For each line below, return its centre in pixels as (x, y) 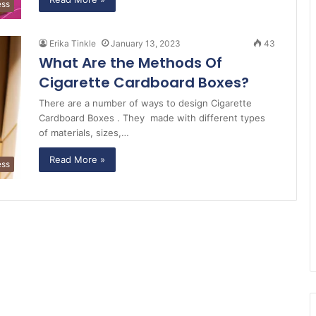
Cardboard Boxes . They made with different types (152, 118)
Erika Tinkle (73, 44)
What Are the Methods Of (130, 63)
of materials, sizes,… (84, 133)
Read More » (77, 160)
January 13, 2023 (146, 44)
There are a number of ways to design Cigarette (145, 103)
